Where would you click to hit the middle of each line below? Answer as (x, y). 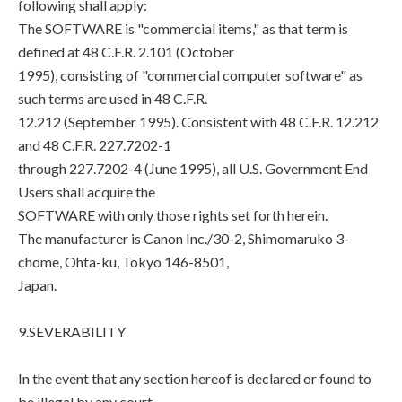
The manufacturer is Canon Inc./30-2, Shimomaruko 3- (184, 238)
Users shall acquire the (87, 192)
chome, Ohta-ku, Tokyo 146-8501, (123, 262)
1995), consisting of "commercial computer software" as (190, 75)
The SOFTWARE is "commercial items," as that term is (183, 28)
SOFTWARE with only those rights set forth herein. (173, 215)
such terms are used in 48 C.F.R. (113, 98)
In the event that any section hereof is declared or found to (195, 378)
